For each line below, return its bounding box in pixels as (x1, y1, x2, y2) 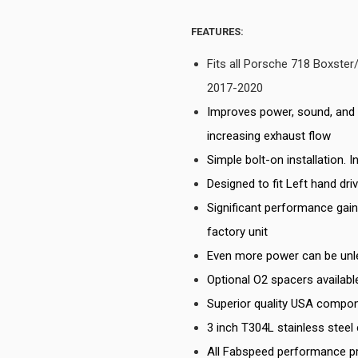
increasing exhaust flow (207, 129, 331, 143)
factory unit (207, 225, 268, 239)
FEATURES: (191, 26, 246, 38)
